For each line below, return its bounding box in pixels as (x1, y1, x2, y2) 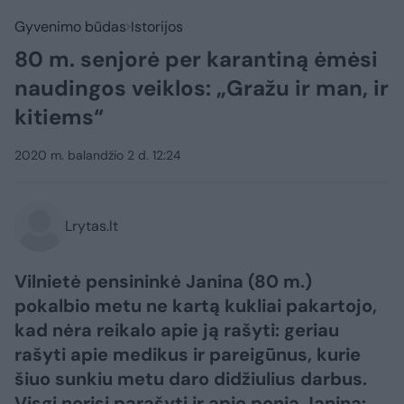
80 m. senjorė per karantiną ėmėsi (14, 45, 378, 73)
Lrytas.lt (65, 216, 118, 235)
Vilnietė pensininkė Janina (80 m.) (14, 270, 312, 293)
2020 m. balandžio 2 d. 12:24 (14, 147, 181, 163)
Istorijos (131, 17, 183, 36)
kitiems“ (14, 103, 104, 131)
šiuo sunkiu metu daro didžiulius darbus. (14, 367, 367, 390)
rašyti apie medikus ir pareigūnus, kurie (14, 343, 361, 366)
